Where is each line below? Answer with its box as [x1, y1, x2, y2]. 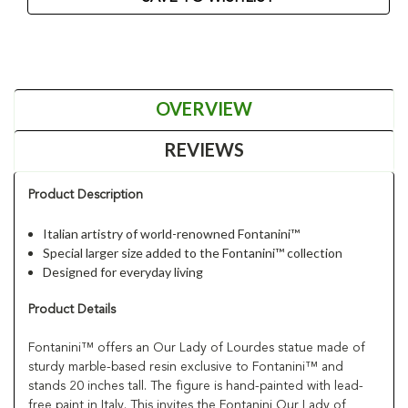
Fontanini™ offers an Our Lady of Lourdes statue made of [28, 341, 365, 354]
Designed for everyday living [43, 263, 204, 280]
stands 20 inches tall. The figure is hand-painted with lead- [28, 379, 363, 393]
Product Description [28, 188, 143, 201]
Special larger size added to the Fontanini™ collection [43, 244, 343, 260]
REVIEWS [164, 138, 244, 160]
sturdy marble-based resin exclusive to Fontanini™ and [28, 360, 343, 373]
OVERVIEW [156, 97, 252, 119]
